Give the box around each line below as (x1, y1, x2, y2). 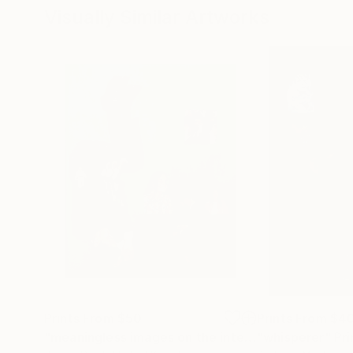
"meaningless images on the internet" (243, 329, 256, 346)
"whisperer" (257, 329, 331, 346)
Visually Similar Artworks (44, 6, 269, 29)
